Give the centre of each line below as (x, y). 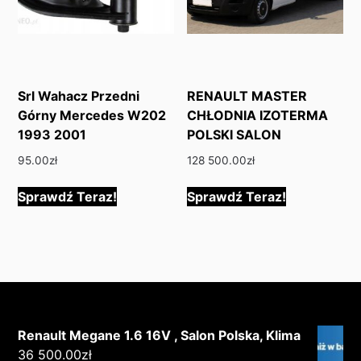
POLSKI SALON (234, 134)
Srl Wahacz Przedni (79, 95)
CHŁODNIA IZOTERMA (258, 115)
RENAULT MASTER (247, 95)
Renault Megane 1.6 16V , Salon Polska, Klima (160, 335)
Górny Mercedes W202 (92, 115)
